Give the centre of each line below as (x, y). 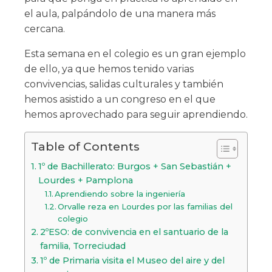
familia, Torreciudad (83, 246)
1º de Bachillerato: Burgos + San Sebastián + (134, 167)
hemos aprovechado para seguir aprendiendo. (136, 115)
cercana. (45, 29)
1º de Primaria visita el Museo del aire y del (132, 261)
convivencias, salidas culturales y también (124, 84)
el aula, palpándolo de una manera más (120, 14)
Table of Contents (85, 147)
